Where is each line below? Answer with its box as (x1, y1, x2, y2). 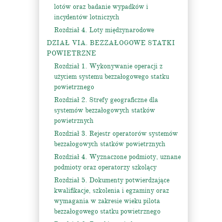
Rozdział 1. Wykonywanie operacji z (54, 62, 163, 70)
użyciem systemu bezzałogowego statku (54, 72, 169, 81)
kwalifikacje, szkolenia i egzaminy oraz (54, 186, 169, 195)
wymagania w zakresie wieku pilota (54, 197, 160, 205)
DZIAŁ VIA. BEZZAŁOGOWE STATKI (47, 39, 175, 47)
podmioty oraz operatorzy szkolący (54, 163, 157, 171)
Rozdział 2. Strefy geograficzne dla (54, 96, 158, 104)
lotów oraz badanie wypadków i (54, 2, 148, 11)
